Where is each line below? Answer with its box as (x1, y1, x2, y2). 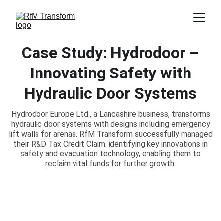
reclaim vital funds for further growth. (45, 159, 176, 168)
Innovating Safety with (30, 64, 191, 82)
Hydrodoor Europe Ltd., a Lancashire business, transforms (11, 110, 210, 119)
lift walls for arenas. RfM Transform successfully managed (8, 129, 213, 139)
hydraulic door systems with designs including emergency (11, 119, 210, 129)
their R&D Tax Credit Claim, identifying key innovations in (13, 139, 208, 148)
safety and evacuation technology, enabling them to (20, 149, 201, 158)
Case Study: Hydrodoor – (22, 43, 199, 62)
